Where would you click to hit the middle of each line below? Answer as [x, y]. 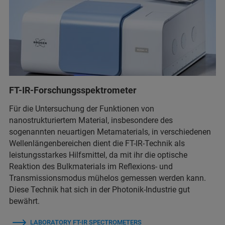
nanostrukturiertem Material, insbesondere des [91, 120]
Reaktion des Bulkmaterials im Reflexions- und [91, 166]
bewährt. [24, 201]
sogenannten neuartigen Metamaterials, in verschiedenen [110, 132]
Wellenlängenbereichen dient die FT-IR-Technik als [97, 143]
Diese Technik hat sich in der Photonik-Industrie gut [99, 189]
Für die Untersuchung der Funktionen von [82, 108]
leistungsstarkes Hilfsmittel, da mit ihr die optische [98, 155]
